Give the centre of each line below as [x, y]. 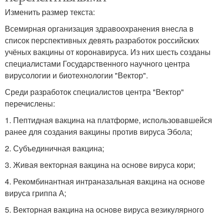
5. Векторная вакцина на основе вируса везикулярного [104, 210]
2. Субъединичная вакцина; [54, 148]
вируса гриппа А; [36, 193]
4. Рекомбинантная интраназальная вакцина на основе [105, 182]
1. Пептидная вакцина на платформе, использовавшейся [109, 120]
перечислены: [30, 104]
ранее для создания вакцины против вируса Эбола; [99, 132]
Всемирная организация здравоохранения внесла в [99, 29]
